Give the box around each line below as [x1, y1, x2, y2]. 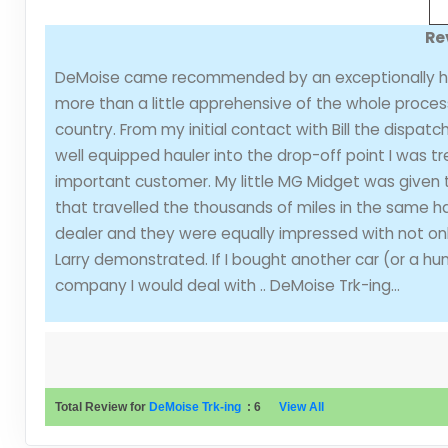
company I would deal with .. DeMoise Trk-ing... [54, 274, 400, 296]
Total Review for [54, 399, 149, 414]
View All [278, 399, 324, 414]
